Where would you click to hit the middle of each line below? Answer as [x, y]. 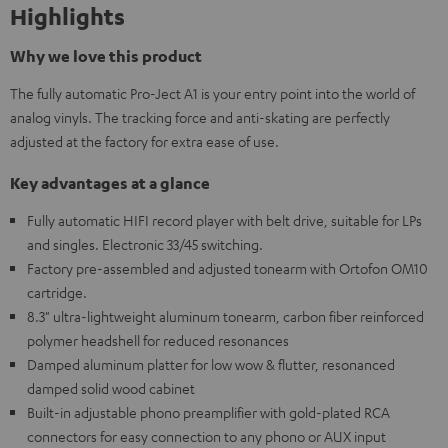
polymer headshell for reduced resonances [158, 340]
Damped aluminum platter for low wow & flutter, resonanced [211, 364]
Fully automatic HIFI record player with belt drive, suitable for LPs [224, 220]
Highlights [67, 16]
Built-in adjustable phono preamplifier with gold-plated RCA [208, 412]
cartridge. [57, 292]
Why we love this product [106, 56]
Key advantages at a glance [110, 183]
